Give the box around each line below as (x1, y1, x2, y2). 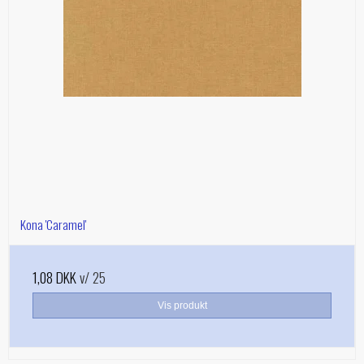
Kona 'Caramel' (20, 214, 86, 235)
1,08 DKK (32, 266, 76, 288)
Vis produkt (157, 300, 207, 312)
